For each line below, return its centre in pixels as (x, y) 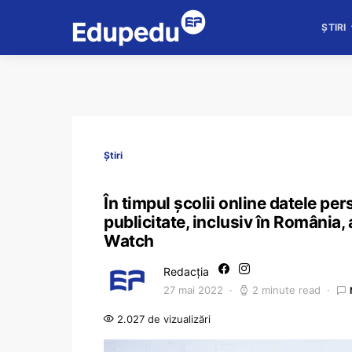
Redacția (186, 271)
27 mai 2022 (193, 290)
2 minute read (286, 290)
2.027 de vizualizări (162, 319)
